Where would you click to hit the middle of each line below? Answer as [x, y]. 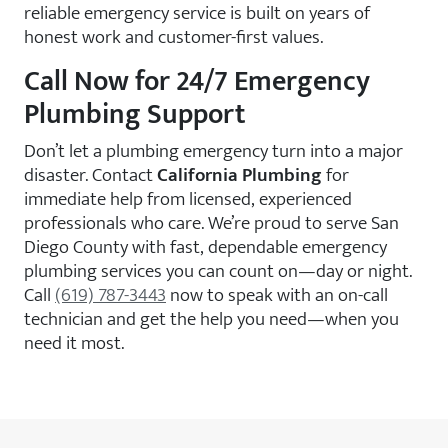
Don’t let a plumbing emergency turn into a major [213, 151]
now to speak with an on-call [277, 295]
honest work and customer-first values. [173, 37]
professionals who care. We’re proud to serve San [211, 223]
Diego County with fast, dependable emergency [205, 247]
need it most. [74, 343]
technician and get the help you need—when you [211, 319]
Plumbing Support [135, 114]
